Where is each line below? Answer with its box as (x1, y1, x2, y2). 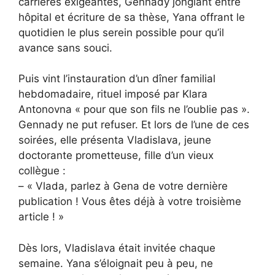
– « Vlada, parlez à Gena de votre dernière (18, 180, 228, 193)
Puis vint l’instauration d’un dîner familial (18, 72, 215, 85)
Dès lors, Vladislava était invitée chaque (18, 241, 215, 254)
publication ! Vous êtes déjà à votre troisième (18, 195, 241, 208)
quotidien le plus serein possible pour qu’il (18, 26, 224, 39)
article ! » (18, 211, 64, 223)
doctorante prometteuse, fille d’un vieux (18, 149, 214, 162)
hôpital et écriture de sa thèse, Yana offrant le (18, 10, 245, 23)
